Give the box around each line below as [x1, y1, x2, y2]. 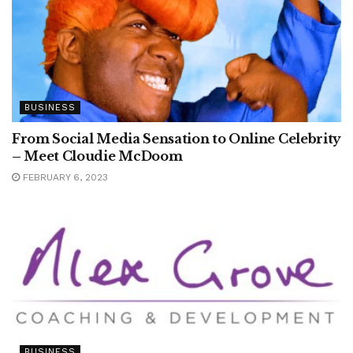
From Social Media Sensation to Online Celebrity [12, 130, 341, 147]
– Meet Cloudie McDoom [12, 147, 183, 164]
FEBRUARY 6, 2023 [20, 171, 108, 183]
